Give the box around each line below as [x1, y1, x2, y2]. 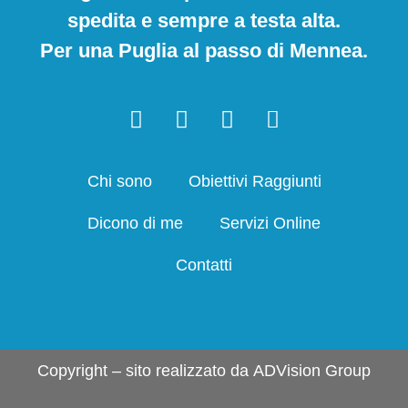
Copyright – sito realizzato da [37, 361, 253, 380]
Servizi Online [219, 214, 321, 233]
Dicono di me [87, 214, 183, 233]
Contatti [176, 256, 232, 275]
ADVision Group [253, 361, 371, 380]
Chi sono [87, 172, 152, 191]
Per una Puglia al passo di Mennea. [40, 39, 368, 63]
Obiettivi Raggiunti [188, 172, 321, 191]
